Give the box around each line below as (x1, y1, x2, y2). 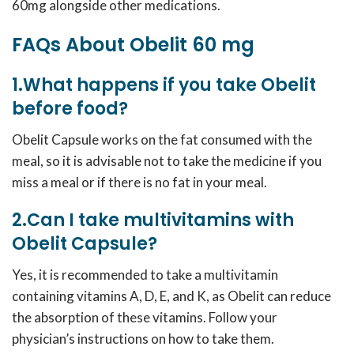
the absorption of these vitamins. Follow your (12, 309, 277, 326)
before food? (12, 96, 128, 121)
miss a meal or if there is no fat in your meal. (12, 174, 267, 190)
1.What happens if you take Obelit (12, 73, 316, 97)
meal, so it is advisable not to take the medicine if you (12, 153, 322, 169)
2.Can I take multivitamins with (12, 208, 294, 232)
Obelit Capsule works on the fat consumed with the (12, 131, 312, 148)
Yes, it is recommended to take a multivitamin (12, 266, 278, 283)
